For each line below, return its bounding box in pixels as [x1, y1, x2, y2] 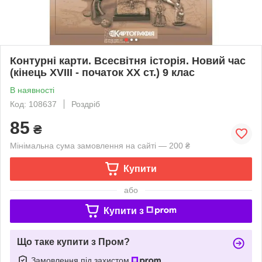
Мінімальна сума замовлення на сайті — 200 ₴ [10, 140, 190, 150]
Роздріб [71, 99, 100, 109]
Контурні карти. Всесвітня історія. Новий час [10, 54, 246, 67]
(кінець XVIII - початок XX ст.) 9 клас [10, 66, 195, 78]
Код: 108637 [10, 99, 57, 109]
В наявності [10, 85, 54, 95]
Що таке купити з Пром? [17, 236, 130, 247]
